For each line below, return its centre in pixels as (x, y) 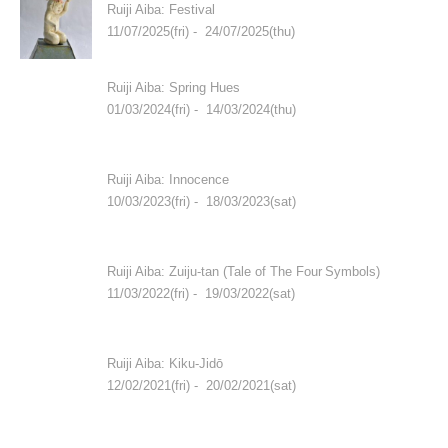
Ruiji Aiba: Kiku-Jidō (165, 364)
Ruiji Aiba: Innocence (168, 180)
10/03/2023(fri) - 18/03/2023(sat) (201, 202)
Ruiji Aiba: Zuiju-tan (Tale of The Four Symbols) (244, 272)
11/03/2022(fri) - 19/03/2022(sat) (201, 294)
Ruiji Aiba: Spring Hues (173, 88)
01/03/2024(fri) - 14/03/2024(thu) (201, 110)
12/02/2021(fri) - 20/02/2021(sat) (201, 386)
